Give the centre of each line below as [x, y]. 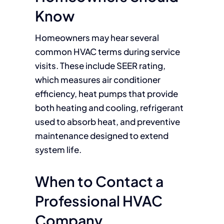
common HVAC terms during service [107, 51]
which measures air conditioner [97, 79]
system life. [58, 149]
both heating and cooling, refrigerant [109, 107]
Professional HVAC [98, 200]
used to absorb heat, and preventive [107, 121]
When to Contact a [99, 181]
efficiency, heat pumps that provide [106, 93]
